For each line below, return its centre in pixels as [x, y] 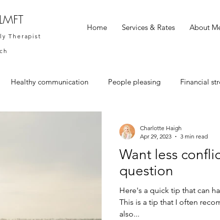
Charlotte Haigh [161, 128]
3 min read [194, 136]
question [146, 171]
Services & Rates [148, 27]
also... [129, 214]
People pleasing [134, 82]
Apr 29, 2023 [156, 136]
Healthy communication [50, 82]
